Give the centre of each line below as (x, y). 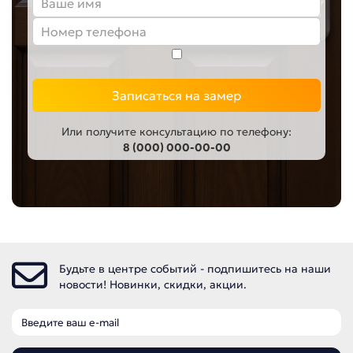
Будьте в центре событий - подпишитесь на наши (195, 268)
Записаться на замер (176, 96)
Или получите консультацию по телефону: (176, 132)
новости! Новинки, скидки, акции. (153, 284)
